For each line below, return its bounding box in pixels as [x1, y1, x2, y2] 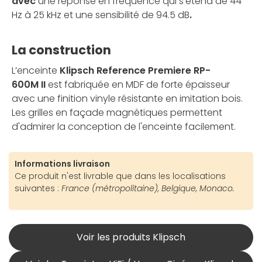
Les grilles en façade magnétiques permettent [12, 106, 222, 120]
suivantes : [15, 182, 59, 195]
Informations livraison [15, 158, 110, 170]
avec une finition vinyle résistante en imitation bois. [12, 92, 243, 106]
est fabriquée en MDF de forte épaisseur [48, 78, 230, 92]
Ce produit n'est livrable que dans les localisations [15, 170, 226, 182]
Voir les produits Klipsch [77, 230, 185, 244]
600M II [12, 78, 48, 92]
